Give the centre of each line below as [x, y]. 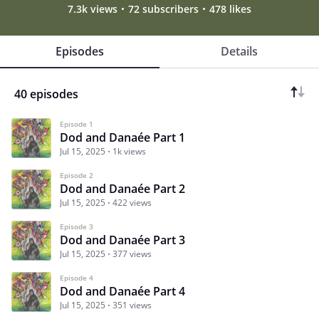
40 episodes [46, 94]
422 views [132, 202]
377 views [132, 253]
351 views [132, 305]
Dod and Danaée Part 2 [122, 188]
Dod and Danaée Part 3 [122, 240]
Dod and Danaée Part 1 [122, 137]
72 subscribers [163, 9]
